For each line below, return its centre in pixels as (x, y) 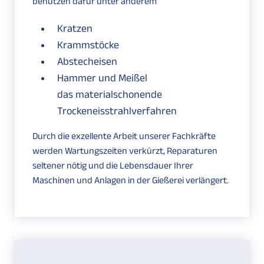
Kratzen (75, 29)
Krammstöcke (88, 45)
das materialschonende (110, 95)
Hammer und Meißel (102, 78)
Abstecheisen (87, 62)
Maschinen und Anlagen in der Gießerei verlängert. (131, 180)
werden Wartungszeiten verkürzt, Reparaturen (125, 151)
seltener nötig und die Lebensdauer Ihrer (113, 166)
